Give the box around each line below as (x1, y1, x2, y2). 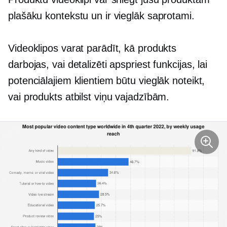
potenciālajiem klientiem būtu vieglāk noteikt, (8, 75, 205, 86)
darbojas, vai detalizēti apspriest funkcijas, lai (8, 59, 208, 70)
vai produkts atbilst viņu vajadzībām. (8, 91, 170, 102)
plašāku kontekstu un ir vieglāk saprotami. (8, 10, 195, 21)
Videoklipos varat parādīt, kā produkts (8, 43, 177, 54)
